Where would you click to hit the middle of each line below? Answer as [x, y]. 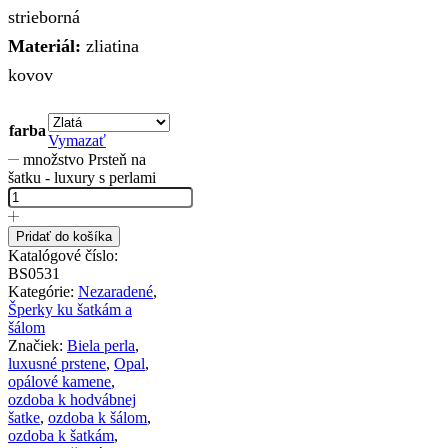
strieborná [44, 16]
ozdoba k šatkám [61, 436]
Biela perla [101, 346]
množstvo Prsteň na [85, 160]
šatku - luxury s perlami [82, 178]
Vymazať [77, 141]
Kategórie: [43, 292]
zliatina [110, 45]
